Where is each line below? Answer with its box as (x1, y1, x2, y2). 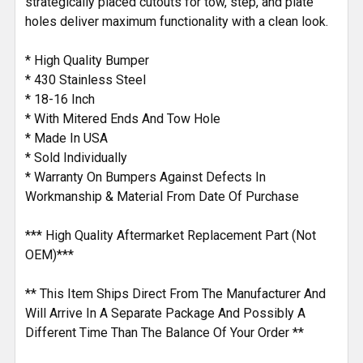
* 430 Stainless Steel (25, 72, 146, 88)
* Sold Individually (25, 150, 127, 166)
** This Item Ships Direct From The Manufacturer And (25, 286, 326, 302)
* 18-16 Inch (25, 92, 95, 108)
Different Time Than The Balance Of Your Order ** (25, 325, 304, 341)
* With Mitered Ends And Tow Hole (25, 111, 220, 127)
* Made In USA (25, 130, 108, 147)
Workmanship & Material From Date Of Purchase (25, 189, 299, 205)
